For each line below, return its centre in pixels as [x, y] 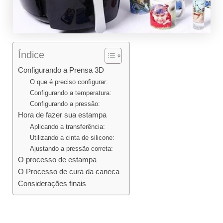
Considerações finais [52, 183]
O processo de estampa [57, 160]
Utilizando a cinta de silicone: [72, 137]
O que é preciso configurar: [69, 82]
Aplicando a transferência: [67, 126]
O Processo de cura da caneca [69, 171]
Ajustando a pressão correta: [71, 148]
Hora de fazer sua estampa [62, 115]
